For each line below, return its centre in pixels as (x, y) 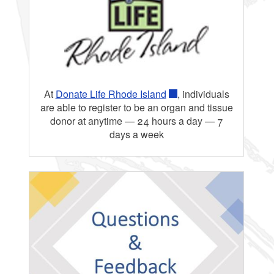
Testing (61, 14)
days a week (136, 135)
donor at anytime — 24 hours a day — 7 (136, 121)
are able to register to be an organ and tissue (136, 108)
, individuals (203, 94)
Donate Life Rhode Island (111, 94)
